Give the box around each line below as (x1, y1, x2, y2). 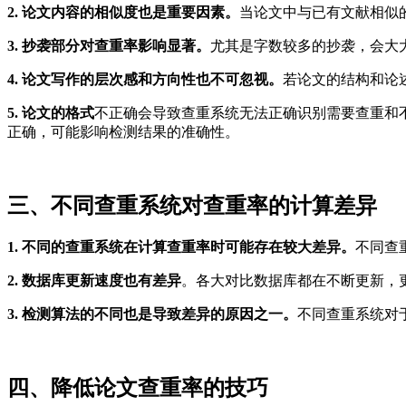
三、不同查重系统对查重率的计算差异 (7, 194, 377, 218)
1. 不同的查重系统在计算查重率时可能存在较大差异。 (7, 239, 355, 255)
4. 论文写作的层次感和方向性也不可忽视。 (7, 72, 283, 88)
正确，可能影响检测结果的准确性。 (7, 124, 239, 140)
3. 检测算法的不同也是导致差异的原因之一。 (7, 306, 297, 322)
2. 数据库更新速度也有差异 (7, 273, 181, 288)
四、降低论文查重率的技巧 (7, 375, 268, 400)
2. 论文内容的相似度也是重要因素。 (7, 5, 239, 21)
